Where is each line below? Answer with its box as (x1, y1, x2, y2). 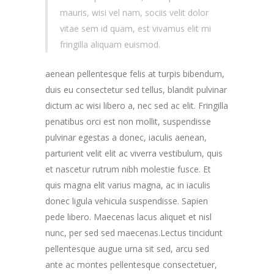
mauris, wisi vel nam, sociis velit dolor (60, 7, 209, 18)
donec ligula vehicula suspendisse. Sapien (45, 195, 208, 207)
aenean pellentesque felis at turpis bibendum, (45, 68, 224, 80)
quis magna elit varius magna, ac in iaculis (45, 179, 210, 191)
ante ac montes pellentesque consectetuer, (45, 259, 217, 270)
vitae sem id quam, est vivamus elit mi (60, 23, 211, 34)
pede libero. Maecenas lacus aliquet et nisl (45, 211, 212, 223)
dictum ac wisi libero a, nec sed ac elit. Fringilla (45, 100, 228, 111)
